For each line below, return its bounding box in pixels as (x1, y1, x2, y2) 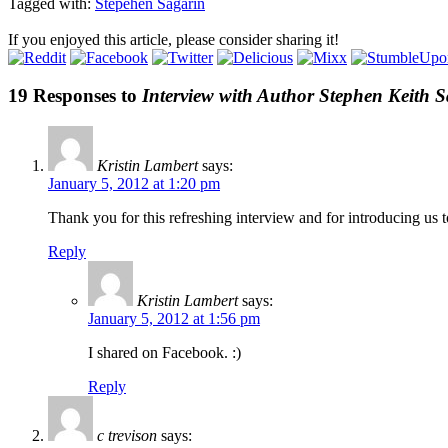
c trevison (97, 427, 157, 445)
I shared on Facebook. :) (88, 344, 241, 362)
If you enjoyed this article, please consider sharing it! (8, 30, 339, 48)
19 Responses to (8, 85, 142, 107)
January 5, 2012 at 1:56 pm (88, 310, 260, 328)
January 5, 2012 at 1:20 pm (48, 175, 220, 193)
